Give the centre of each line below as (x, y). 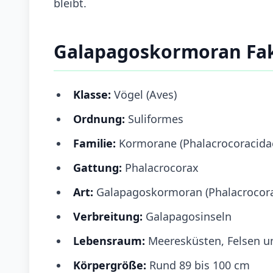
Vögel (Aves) (144, 94)
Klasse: (92, 94)
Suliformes (154, 119)
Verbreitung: (109, 216)
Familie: (94, 143)
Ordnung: (99, 119)
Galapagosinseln (189, 216)
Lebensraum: (111, 240)
